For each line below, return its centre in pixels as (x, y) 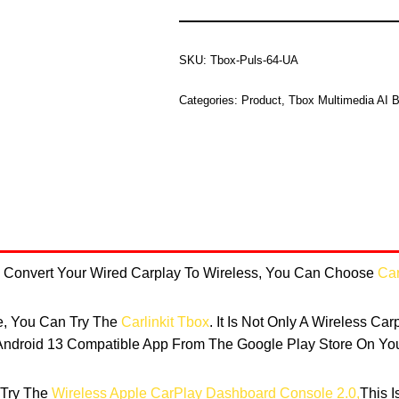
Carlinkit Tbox (165, 322)
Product (262, 101)
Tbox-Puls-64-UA (255, 61)
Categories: (211, 101)
